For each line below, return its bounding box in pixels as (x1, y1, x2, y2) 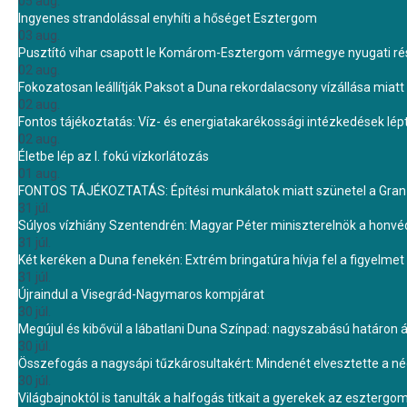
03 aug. (18, 28, 60, 43)
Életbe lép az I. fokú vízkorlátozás (18, 149, 209, 164)
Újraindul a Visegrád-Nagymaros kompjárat (18, 287, 264, 302)
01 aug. (18, 166, 60, 181)
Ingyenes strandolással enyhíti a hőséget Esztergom (18, 11, 317, 25)
